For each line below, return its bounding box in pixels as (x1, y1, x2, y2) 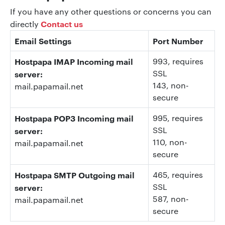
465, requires (153, 169, 203, 180)
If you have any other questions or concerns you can (10, 6, 211, 17)
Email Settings (15, 35, 71, 46)
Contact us (41, 18, 83, 29)
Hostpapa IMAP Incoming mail (15, 55, 133, 67)
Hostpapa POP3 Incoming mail (15, 112, 134, 124)
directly (10, 18, 41, 29)
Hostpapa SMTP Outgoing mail (15, 169, 135, 180)
